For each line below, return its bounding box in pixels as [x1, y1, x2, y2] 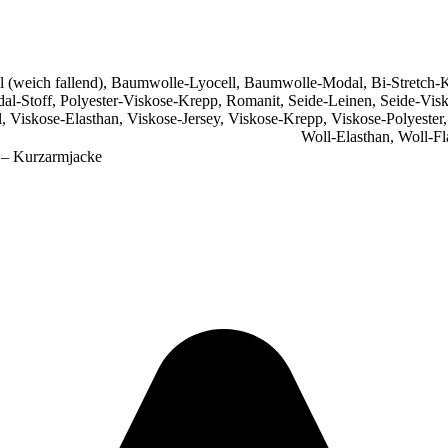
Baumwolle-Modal [244, 74, 363, 92]
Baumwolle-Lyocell [111, 74, 236, 92]
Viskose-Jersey [127, 110, 220, 128]
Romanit [226, 92, 280, 110]
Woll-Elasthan [301, 128, 390, 146]
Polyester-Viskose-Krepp [60, 92, 218, 110]
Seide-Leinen [288, 92, 372, 110]
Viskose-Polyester [331, 110, 443, 128]
